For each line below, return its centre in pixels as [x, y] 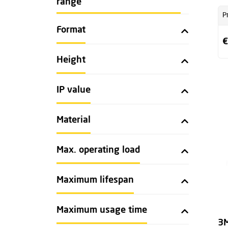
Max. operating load [98, 150]
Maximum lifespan [95, 180]
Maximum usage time [102, 210]
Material [74, 120]
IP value [74, 90]
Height [71, 60]
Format [71, 30]
